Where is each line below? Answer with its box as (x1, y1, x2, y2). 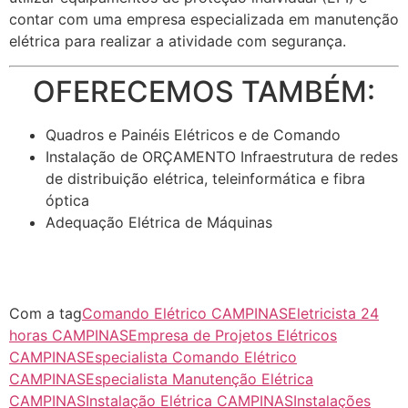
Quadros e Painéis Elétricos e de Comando (46, 125, 341, 144)
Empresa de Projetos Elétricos (128, 326, 337, 345)
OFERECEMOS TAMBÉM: (33, 73, 375, 109)
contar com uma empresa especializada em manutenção (9, 10, 399, 29)
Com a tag (9, 304, 82, 323)
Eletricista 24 (288, 304, 379, 323)
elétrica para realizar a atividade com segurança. (9, 32, 346, 51)
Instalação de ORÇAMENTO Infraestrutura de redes (46, 147, 398, 166)
